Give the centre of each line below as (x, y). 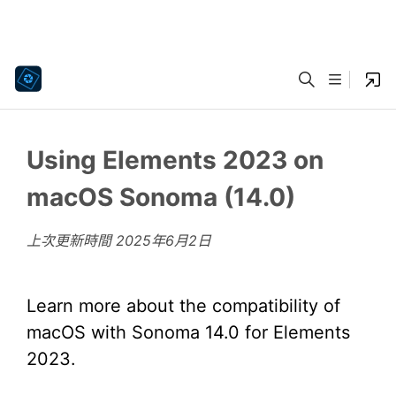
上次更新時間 (71, 240)
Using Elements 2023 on (175, 160)
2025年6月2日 (164, 240)
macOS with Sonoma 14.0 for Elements (188, 332)
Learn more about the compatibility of (183, 306)
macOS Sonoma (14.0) (161, 197)
